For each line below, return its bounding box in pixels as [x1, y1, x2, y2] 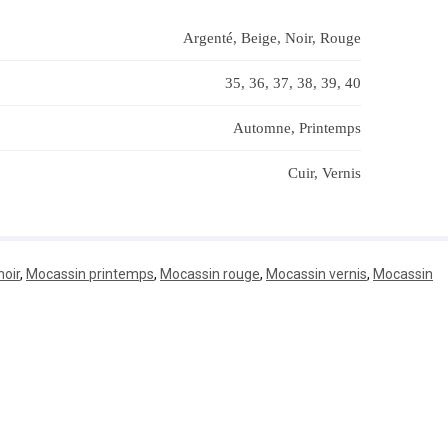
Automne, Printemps [232, 119, 361, 136]
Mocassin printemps [26, 266, 154, 283]
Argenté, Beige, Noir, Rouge [182, 29, 361, 46]
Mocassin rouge [160, 266, 260, 283]
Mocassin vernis [266, 266, 367, 283]
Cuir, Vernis [287, 164, 361, 181]
